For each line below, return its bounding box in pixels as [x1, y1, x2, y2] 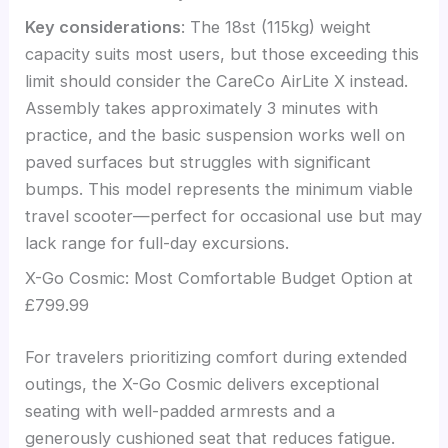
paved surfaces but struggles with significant [25, 151, 372, 172]
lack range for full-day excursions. [25, 232, 290, 253]
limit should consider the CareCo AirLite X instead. [25, 70, 409, 91]
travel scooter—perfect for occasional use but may [25, 205, 423, 226]
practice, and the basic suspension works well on [25, 124, 406, 145]
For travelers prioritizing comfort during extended [25, 346, 408, 367]
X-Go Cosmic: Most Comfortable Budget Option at [25, 268, 414, 289]
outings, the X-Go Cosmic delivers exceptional [25, 373, 380, 394]
